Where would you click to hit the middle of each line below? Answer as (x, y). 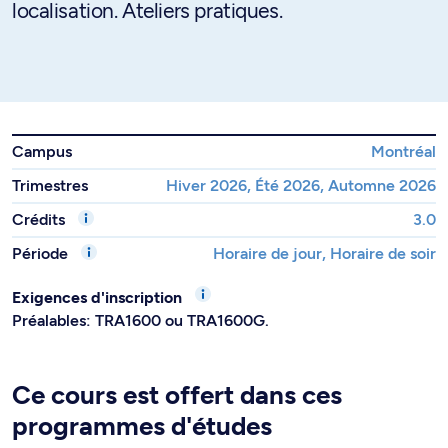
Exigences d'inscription (99, 297)
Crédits (40, 219)
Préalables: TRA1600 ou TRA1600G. (140, 320)
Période (42, 253)
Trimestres (50, 185)
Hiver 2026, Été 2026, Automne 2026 (301, 185)
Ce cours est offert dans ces (177, 395)
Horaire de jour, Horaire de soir (324, 253)
